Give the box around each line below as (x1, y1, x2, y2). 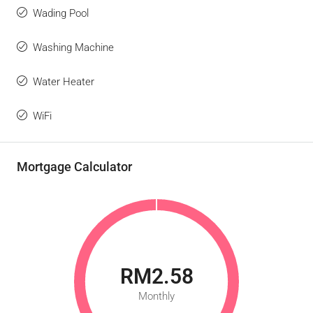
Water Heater (33, 75, 94, 88)
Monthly (138, 290, 175, 303)
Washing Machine (33, 41, 114, 54)
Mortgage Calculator (17, 159, 132, 174)
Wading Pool (33, 7, 89, 20)
